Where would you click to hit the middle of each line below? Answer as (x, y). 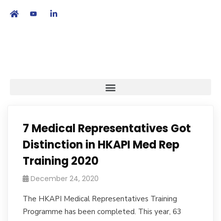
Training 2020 (61, 161)
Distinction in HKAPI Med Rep (101, 145)
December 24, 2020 (65, 179)
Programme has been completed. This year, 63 (102, 212)
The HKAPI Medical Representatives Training (100, 199)
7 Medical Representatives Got (107, 129)
